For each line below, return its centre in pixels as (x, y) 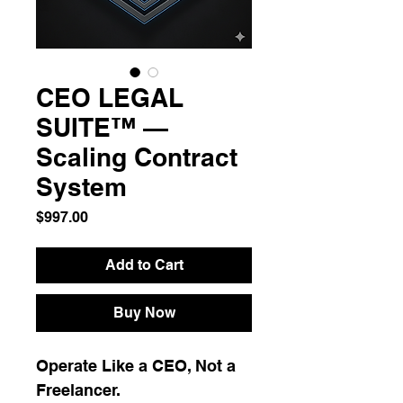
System (81, 187)
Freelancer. (78, 390)
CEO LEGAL (110, 98)
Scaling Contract (137, 157)
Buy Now (144, 313)
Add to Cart (144, 265)
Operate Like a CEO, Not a (138, 366)
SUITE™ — (102, 127)
